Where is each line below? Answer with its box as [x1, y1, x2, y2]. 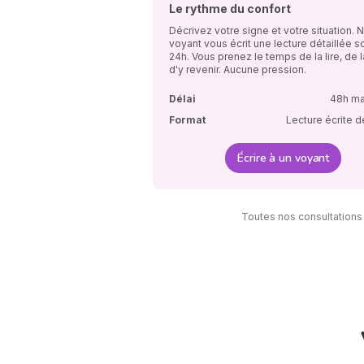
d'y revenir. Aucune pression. [169, 63, 306, 76]
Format [169, 113, 206, 126]
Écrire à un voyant [237, 149, 330, 166]
